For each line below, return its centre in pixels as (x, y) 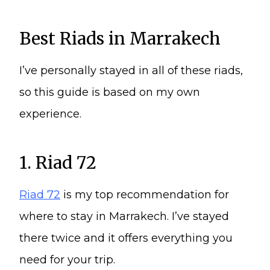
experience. (50, 114)
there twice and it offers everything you (126, 238)
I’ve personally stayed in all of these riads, (131, 70)
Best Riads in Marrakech (120, 38)
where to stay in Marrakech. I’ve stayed (124, 216)
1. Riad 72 (58, 162)
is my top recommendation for (145, 194)
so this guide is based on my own (110, 92)
